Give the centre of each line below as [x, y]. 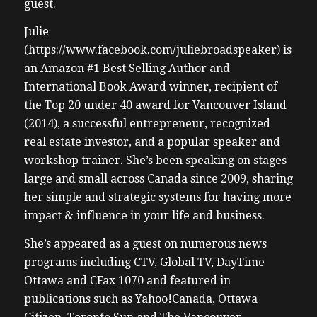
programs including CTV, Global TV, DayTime [144, 262]
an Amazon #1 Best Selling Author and [127, 69]
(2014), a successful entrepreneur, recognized [147, 124]
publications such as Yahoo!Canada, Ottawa [140, 299]
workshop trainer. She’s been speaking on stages [155, 161]
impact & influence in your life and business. [144, 216]
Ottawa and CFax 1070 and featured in [127, 280]
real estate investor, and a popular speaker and [152, 142]
